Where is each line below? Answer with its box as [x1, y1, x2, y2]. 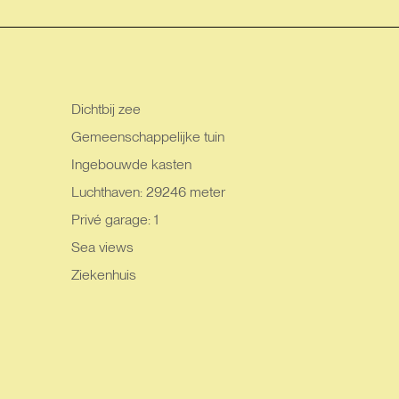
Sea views [71, 239, 134, 256]
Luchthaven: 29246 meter [71, 183, 226, 200]
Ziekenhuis [71, 266, 137, 283]
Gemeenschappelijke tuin [71, 128, 225, 145]
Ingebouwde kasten [71, 156, 192, 173]
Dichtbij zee [71, 101, 142, 118]
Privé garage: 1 [71, 211, 159, 228]
